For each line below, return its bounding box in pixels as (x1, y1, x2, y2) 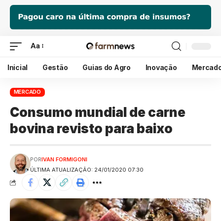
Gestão (42, 63, 68, 72)
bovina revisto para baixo (10, 120, 173, 136)
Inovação (145, 63, 177, 72)
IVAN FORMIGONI (41, 155, 87, 163)
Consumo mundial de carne (10, 104, 185, 120)
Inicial (7, 63, 28, 72)
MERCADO (13, 88, 41, 96)
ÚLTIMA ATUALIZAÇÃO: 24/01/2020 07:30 (30, 166, 144, 173)
